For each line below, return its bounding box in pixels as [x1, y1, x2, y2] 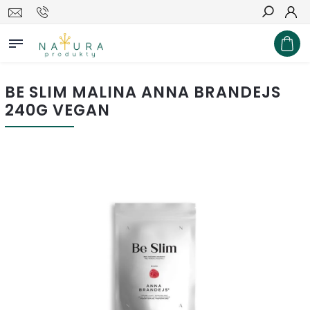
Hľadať [261, 31, 295, 42]
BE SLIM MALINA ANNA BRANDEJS [5, 81, 281, 103]
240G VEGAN [5, 99, 110, 121]
